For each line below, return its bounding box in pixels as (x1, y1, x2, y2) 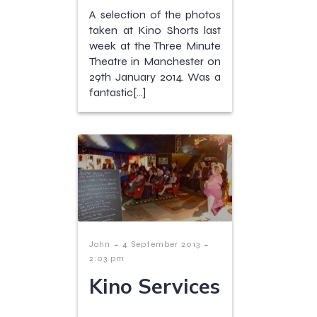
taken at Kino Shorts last (89, 23, 221, 38)
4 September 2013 (122, 238, 200, 249)
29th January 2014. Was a (89, 70, 221, 84)
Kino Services (89, 272, 220, 299)
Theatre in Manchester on (89, 54, 221, 69)
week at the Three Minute (89, 39, 221, 53)
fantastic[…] (89, 86, 146, 100)
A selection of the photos (89, 8, 221, 22)
